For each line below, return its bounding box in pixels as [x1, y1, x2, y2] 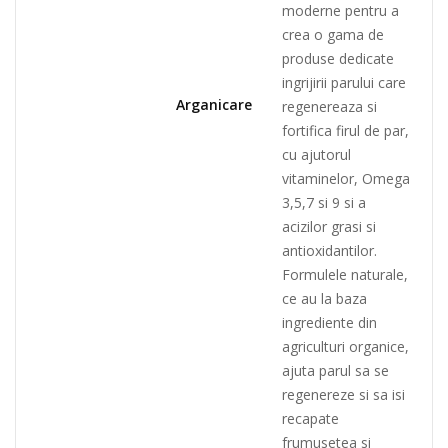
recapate [282, 409, 339, 429]
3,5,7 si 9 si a [282, 193, 366, 213]
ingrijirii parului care [282, 73, 406, 93]
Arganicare [176, 95, 252, 115]
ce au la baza [282, 289, 367, 309]
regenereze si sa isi [282, 385, 405, 405]
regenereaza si [282, 97, 377, 117]
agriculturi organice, [282, 337, 409, 357]
